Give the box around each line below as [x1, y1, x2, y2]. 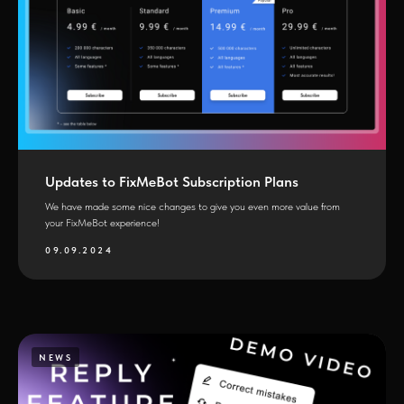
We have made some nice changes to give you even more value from [45, 200, 340, 214]
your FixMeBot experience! [45, 216, 160, 230]
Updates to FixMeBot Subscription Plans [45, 173, 298, 191]
